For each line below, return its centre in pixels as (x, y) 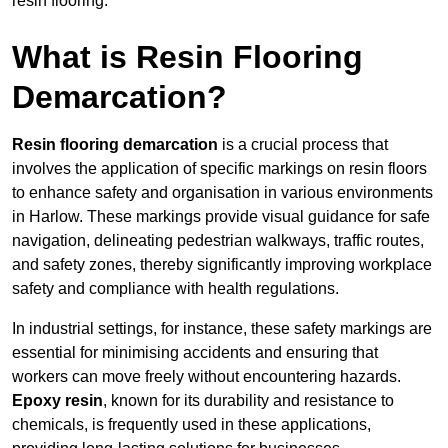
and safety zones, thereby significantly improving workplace (222, 265)
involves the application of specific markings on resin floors (219, 169)
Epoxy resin (57, 401)
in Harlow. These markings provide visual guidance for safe (221, 217)
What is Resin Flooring (187, 57)
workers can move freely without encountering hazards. (206, 377)
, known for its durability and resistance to (248, 401)
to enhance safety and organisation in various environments (222, 193)
